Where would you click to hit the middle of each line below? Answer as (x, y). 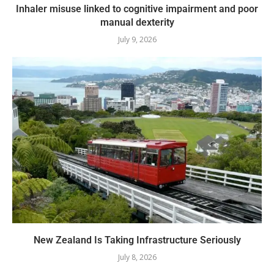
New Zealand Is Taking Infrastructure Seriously (137, 240)
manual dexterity (137, 22)
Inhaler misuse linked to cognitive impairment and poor (137, 9)
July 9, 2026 (137, 39)
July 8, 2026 (137, 257)
